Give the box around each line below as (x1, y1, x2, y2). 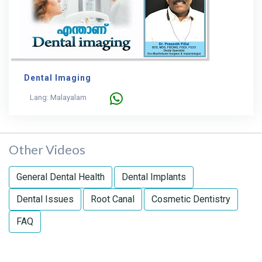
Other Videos (9, 142, 85, 157)
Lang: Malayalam (30, 93, 87, 102)
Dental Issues (16, 194, 74, 205)
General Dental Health (16, 171, 105, 182)
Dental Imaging (24, 73, 91, 82)
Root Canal (91, 194, 135, 205)
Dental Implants (122, 171, 186, 182)
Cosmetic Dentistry (151, 194, 230, 205)
